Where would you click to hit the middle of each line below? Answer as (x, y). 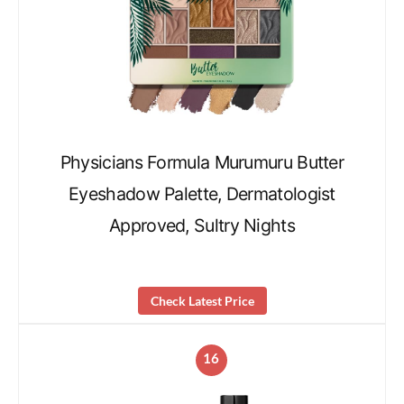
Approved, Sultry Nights (202, 226)
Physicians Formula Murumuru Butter (202, 163)
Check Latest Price (202, 301)
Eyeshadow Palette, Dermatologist (202, 194)
